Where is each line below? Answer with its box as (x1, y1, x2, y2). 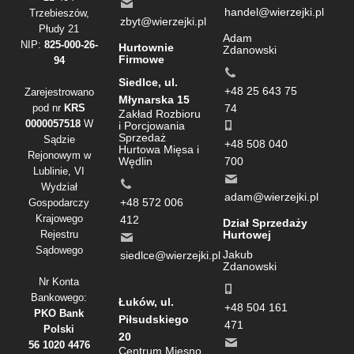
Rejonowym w (27, 149, 91, 162)
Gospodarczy (28, 197, 90, 209)
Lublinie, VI (33, 165, 85, 178)
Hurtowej (223, 228, 272, 242)
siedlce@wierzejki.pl (119, 249, 220, 262)
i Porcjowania (118, 119, 185, 133)
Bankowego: (31, 292, 88, 304)
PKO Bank (34, 307, 85, 320)
